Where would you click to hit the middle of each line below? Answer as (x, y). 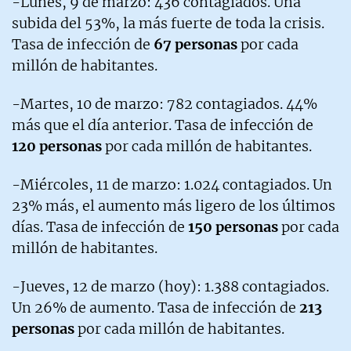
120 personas (57, 146)
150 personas (233, 226)
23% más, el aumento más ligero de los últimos (174, 205)
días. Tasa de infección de (100, 226)
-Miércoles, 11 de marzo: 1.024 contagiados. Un (172, 184)
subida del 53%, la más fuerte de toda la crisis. (168, 23)
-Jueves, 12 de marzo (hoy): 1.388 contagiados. (170, 286)
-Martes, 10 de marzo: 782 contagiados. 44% (165, 103)
